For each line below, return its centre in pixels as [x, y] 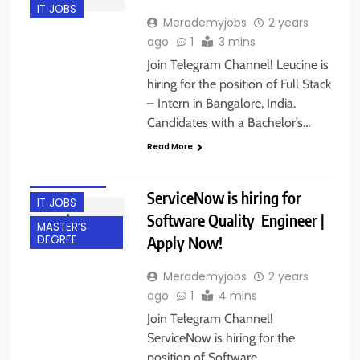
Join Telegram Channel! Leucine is [237, 65]
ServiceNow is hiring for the [221, 337]
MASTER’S [62, 227]
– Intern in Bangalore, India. [221, 104]
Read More [170, 147]
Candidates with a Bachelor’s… [229, 123]
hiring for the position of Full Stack [239, 84]
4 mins [237, 295]
